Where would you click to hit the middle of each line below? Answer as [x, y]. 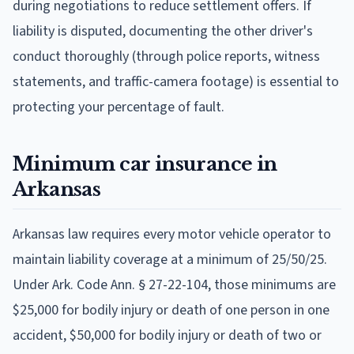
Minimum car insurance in [145, 164]
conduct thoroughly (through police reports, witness [166, 56]
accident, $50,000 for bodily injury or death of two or [167, 335]
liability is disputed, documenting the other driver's [163, 31]
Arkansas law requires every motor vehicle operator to [172, 234]
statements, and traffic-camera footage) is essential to [176, 81]
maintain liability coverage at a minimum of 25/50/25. [170, 259]
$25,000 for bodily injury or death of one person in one [171, 310]
